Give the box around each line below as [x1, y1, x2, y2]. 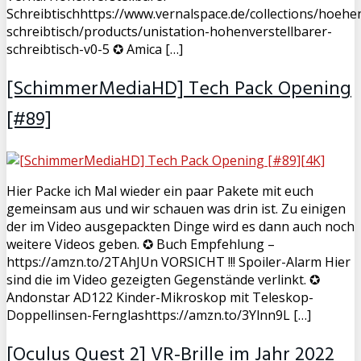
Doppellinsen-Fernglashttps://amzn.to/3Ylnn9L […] [6, 306, 311, 325]
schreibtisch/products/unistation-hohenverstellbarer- [6, 23, 332, 41]
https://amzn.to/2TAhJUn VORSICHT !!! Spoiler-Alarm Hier [6, 253, 351, 272]
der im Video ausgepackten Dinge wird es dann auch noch [6, 218, 355, 236]
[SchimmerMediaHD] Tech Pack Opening [6, 74, 351, 106]
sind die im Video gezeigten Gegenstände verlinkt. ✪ [6, 271, 320, 289]
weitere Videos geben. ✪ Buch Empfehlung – [6, 235, 275, 254]
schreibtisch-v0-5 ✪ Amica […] [6, 40, 183, 59]
